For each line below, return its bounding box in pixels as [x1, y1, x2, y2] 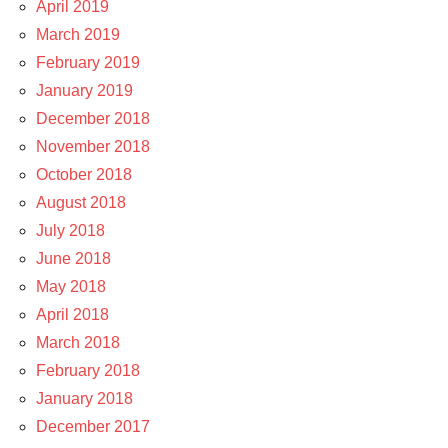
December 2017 [36, 417, 150, 435]
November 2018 [36, 137, 150, 155]
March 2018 [36, 333, 120, 351]
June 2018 [36, 249, 111, 267]
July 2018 [36, 221, 105, 239]
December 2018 [36, 109, 150, 127]
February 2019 [36, 53, 140, 71]
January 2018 [36, 389, 133, 407]
